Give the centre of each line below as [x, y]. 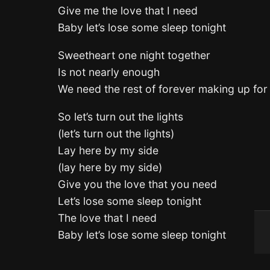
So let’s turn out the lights [121, 116]
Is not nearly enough [109, 72]
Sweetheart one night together [134, 55]
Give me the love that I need [128, 11]
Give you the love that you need [137, 184]
